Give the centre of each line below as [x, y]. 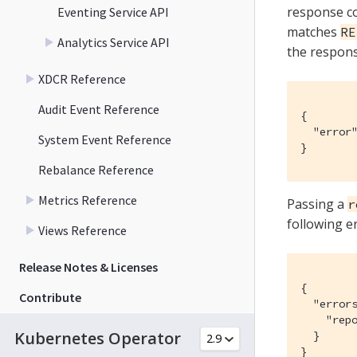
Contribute [50, 297]
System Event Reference [105, 139]
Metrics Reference [88, 200]
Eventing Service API [113, 12]
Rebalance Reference [96, 169]
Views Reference [82, 230]
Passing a [317, 204]
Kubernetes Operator [98, 338]
